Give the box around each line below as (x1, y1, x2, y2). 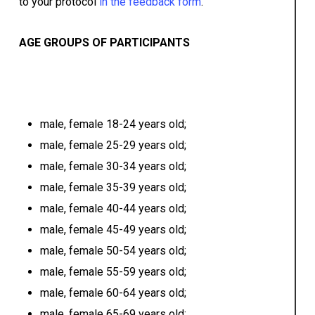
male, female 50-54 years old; (39, 244, 186, 258)
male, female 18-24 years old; (39, 117, 186, 131)
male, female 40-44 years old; (39, 202, 186, 216)
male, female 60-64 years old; (39, 286, 186, 300)
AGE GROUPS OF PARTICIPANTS (18, 36, 190, 50)
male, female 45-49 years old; (39, 223, 186, 237)
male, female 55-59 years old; (39, 265, 186, 279)
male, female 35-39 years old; (39, 181, 186, 195)
